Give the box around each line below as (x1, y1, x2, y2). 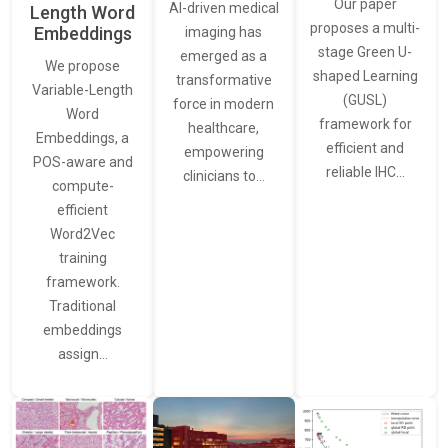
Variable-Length (32, 81, 134, 98)
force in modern (173, 95, 275, 112)
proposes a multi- (310, 19, 421, 36)
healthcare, (188, 119, 260, 136)
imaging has (185, 23, 263, 40)
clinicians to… (182, 167, 265, 184)
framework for (318, 115, 412, 132)
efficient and (326, 139, 405, 156)
